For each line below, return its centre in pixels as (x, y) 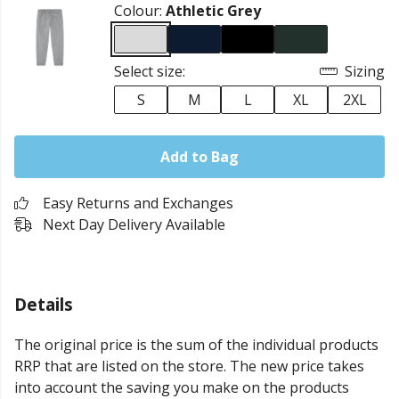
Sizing (363, 71)
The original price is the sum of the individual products (196, 345)
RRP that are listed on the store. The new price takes (189, 366)
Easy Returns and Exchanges (138, 203)
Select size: (150, 71)
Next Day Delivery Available (134, 224)
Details (44, 304)
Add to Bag (199, 157)
